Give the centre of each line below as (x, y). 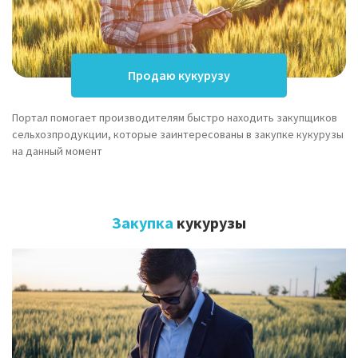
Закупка (143, 222)
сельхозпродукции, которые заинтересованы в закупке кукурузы (178, 134)
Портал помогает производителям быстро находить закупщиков (175, 117)
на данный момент (57, 151)
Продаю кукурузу (179, 76)
